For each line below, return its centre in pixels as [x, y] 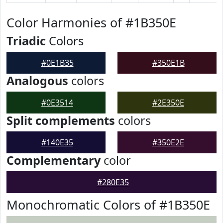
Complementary [54, 160]
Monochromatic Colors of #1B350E [108, 205]
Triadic [26, 41]
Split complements [61, 120]
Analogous [37, 81]
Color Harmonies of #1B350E [91, 22]
